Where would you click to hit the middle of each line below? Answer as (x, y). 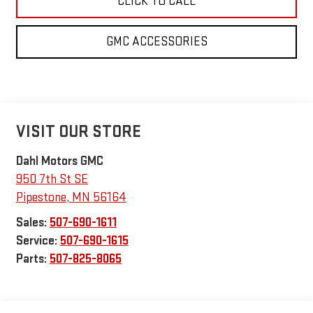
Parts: (32, 259)
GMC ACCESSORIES (156, 41)
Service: (38, 241)
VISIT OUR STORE (78, 132)
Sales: (32, 223)
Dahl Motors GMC (59, 161)
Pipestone (41, 198)
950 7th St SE (52, 180)
